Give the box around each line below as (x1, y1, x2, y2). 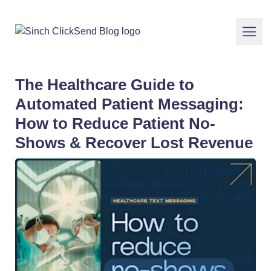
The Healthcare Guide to (15, 76, 194, 94)
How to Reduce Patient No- (15, 114, 215, 132)
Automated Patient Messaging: (15, 95, 244, 113)
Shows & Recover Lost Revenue (15, 134, 253, 152)
